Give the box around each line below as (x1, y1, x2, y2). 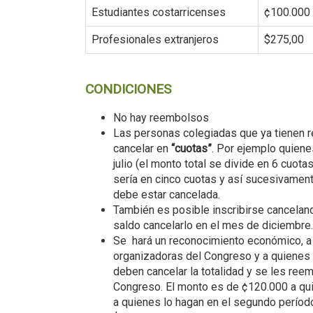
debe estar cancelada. (113, 188, 220, 202)
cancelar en (113, 142, 171, 156)
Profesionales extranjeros (92, 33, 219, 47)
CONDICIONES (85, 81, 171, 98)
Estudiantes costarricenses (92, 6, 226, 20)
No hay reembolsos (113, 111, 209, 125)
